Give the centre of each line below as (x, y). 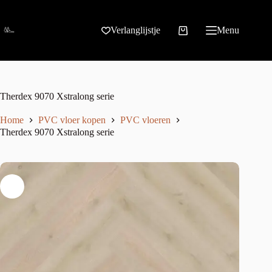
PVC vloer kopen (72, 120)
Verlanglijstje (136, 30)
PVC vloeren (145, 120)
